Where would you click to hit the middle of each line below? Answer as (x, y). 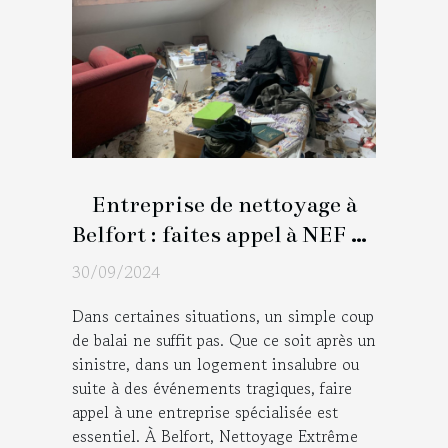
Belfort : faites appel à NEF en (224, 234)
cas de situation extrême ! (224, 264)
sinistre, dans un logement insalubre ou (215, 363)
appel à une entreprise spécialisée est (205, 411)
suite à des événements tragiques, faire (212, 387)
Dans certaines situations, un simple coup (223, 315)
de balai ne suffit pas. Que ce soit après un (224, 339)
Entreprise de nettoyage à (224, 204)
